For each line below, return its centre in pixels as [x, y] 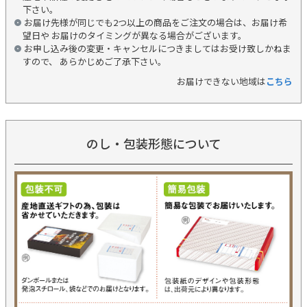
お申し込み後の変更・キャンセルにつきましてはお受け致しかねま [158, 48]
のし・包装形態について [153, 143]
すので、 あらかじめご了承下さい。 [95, 61]
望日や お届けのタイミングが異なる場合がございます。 [135, 35]
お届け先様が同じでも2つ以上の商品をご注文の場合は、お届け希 [156, 22]
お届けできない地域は [221, 81]
